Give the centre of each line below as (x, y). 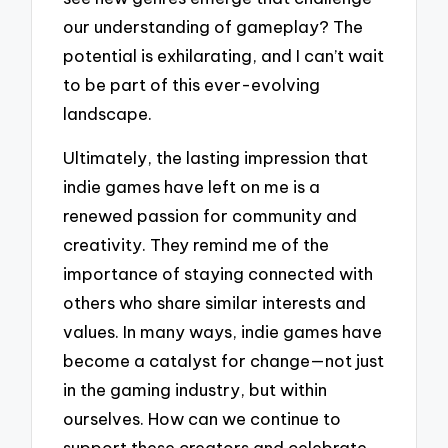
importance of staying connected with (218, 274)
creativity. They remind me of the (196, 245)
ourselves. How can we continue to (202, 419)
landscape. (108, 113)
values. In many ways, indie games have (223, 332)
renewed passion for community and (210, 216)
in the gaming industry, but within (195, 390)
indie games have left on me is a (192, 187)
